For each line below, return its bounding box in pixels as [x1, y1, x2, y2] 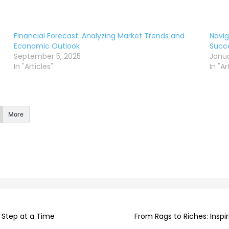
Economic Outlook [13, 41, 80, 52]
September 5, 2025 [13, 51, 81, 62]
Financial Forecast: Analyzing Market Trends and [13, 31, 185, 41]
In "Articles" [13, 61, 53, 72]
